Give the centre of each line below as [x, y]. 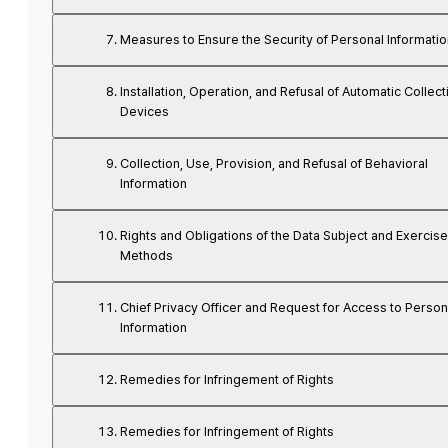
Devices [144, 111]
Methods [146, 255]
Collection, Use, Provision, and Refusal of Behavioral [273, 163]
